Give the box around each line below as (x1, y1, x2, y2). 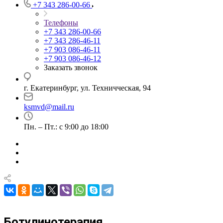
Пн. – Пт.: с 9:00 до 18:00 (24, 122, 109, 131)
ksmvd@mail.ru (24, 103, 74, 111)
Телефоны (44, 18, 78, 27)
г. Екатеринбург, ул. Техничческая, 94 (24, 84, 151, 92)
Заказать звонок (44, 63, 98, 72)
